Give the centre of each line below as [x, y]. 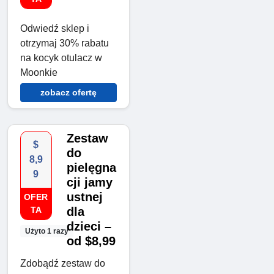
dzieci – [89, 226]
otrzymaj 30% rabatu [65, 43]
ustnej [84, 197]
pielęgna [91, 167]
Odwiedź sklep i [55, 28]
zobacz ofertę [68, 92]
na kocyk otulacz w [61, 57]
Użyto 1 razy [46, 231]
